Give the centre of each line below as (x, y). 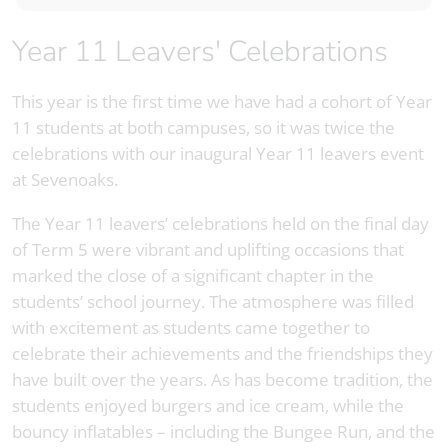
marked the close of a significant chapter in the (193, 276)
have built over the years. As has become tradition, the (222, 380)
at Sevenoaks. (65, 180)
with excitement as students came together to (191, 328)
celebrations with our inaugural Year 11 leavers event (218, 154)
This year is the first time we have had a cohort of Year (222, 102)
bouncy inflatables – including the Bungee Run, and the (223, 432)
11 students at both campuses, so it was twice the (203, 128)
